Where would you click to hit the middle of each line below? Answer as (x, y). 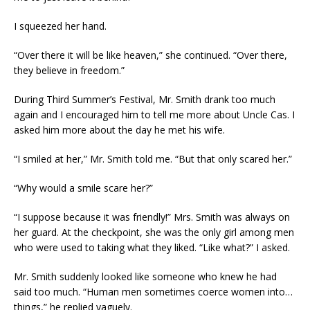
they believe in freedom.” (69, 70)
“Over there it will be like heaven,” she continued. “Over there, (151, 55)
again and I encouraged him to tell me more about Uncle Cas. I (154, 115)
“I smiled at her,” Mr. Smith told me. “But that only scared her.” (153, 159)
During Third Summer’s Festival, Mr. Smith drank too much (145, 99)
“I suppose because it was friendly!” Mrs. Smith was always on (152, 217)
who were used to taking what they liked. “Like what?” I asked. (152, 247)
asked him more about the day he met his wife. (119, 130)
